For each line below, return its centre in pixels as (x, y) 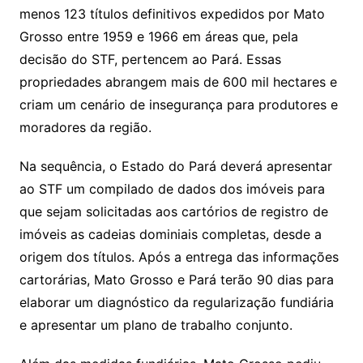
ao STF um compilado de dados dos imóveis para (172, 188)
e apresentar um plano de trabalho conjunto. (156, 325)
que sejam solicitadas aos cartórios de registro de (173, 211)
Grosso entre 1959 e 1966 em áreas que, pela (158, 36)
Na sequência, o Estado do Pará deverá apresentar (175, 166)
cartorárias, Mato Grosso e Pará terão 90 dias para (176, 279)
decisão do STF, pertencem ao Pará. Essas (150, 59)
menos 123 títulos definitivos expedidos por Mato (172, 13)
